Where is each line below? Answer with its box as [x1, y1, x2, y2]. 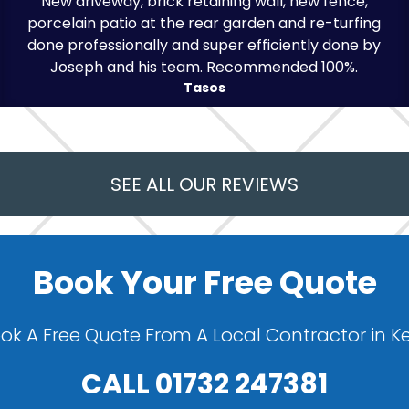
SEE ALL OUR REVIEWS [110, 171, 299, 197]
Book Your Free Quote [32, 259, 377, 305]
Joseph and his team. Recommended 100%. [50, 56, 359, 78]
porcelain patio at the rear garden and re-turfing [27, 12, 382, 34]
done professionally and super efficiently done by [27, 34, 382, 56]
